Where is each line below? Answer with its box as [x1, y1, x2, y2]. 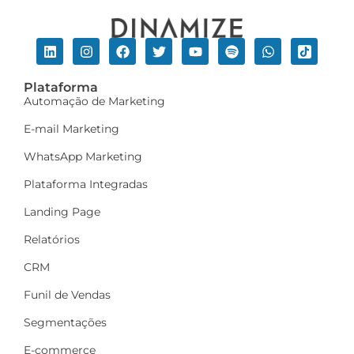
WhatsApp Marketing [24, 149, 142, 164]
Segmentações [24, 314, 107, 330]
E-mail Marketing [24, 121, 119, 136]
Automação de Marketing [24, 93, 165, 108]
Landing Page [24, 204, 100, 219]
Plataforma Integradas [24, 176, 148, 191]
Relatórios [24, 232, 80, 247]
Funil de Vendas [24, 287, 111, 302]
